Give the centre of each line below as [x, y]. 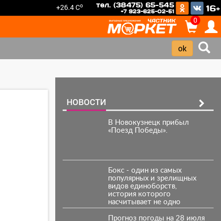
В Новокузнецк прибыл [148, 123]
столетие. [125, 210]
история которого [139, 194]
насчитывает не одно [144, 202]
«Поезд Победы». [138, 130]
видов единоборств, [142, 186]
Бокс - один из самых [145, 170]
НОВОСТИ [86, 102]
